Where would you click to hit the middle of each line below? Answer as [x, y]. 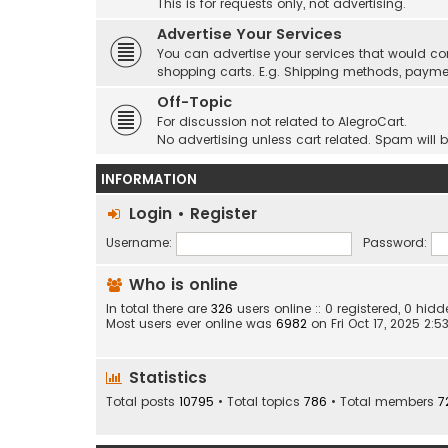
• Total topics [259, 402]
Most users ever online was [191, 323]
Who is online [181, 284]
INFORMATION [149, 179]
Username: [139, 243]
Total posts [142, 402]
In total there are [158, 308]
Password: [394, 243]
